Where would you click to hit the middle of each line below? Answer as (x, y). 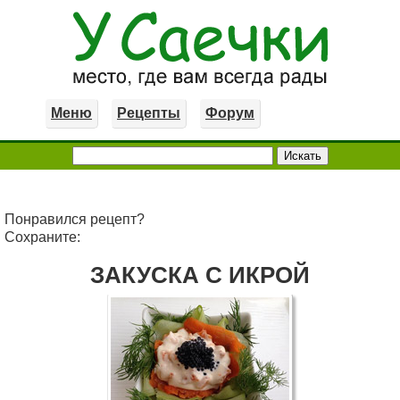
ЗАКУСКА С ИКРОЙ (200, 275)
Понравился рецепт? (75, 219)
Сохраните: (42, 237)
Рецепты (149, 113)
